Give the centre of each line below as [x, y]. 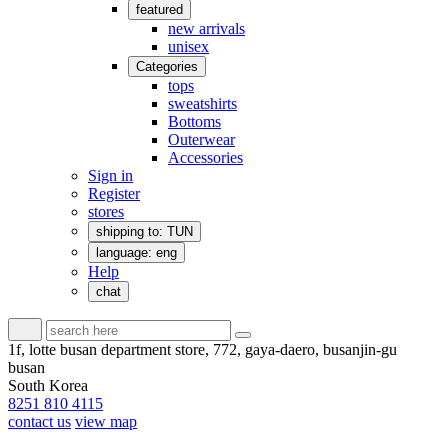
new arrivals [206, 28]
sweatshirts [202, 103]
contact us [39, 421]
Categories [167, 66]
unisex [188, 46]
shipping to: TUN [144, 231]
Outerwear [201, 139]
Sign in [110, 175]
